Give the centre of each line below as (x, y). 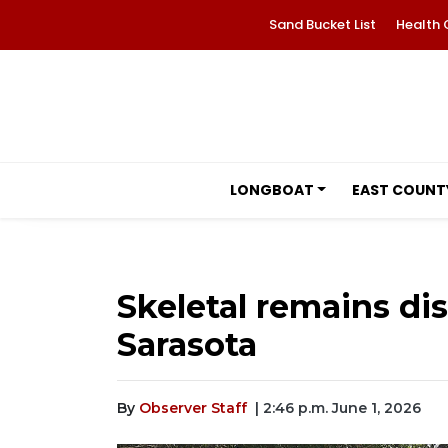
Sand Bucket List (322, 24)
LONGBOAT (271, 190)
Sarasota (187, 344)
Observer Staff (193, 408)
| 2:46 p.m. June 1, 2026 (338, 408)
